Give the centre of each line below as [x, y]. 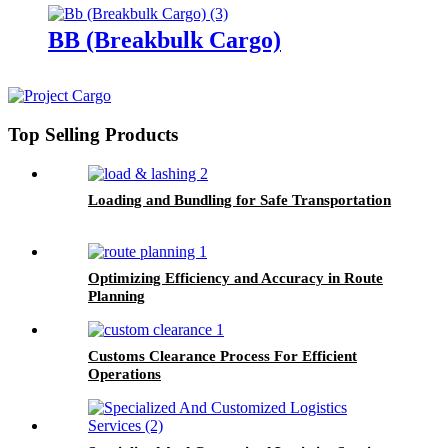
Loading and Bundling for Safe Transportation [239, 199]
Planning [116, 295]
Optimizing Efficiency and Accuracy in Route [235, 277]
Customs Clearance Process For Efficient [222, 355]
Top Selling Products [93, 135]
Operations [124, 373]
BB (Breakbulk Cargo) [164, 40]
